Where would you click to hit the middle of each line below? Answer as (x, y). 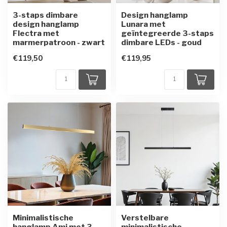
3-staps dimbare (45, 15)
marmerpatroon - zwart (59, 42)
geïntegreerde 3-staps (167, 33)
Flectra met (36, 33)
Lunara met (143, 24)
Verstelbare (145, 217)
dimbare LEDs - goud (161, 42)
